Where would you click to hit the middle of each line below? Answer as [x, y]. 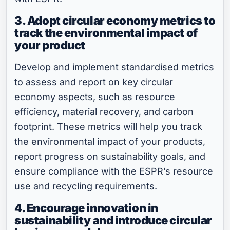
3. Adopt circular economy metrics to [115, 21]
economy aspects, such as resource [95, 97]
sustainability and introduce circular [113, 221]
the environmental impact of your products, [110, 142]
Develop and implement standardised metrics [114, 67]
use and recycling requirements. [86, 186]
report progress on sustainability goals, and [110, 157]
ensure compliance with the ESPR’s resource [114, 171]
